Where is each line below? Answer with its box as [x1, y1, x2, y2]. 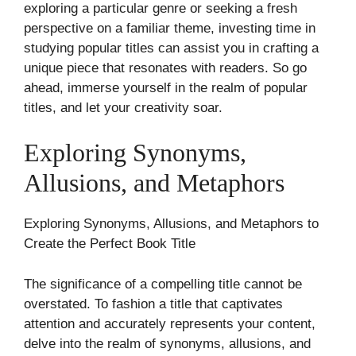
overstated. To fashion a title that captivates [24, 296, 283, 311]
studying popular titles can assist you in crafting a [24, 40, 319, 56]
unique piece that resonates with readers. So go [24, 60, 307, 75]
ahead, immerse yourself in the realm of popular [24, 79, 308, 95]
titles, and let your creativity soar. [24, 99, 222, 115]
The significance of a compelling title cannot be [24, 276, 302, 292]
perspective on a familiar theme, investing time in [24, 20, 315, 36]
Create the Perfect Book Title [24, 236, 195, 251]
